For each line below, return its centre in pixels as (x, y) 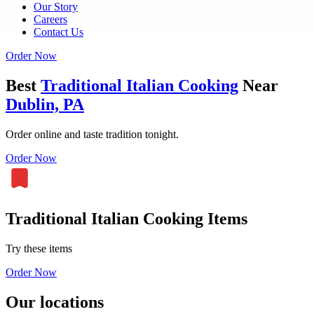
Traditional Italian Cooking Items (127, 218)
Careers (50, 19)
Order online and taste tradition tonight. (92, 134)
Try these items (39, 248)
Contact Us (59, 32)
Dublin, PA (45, 104)
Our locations (55, 302)
